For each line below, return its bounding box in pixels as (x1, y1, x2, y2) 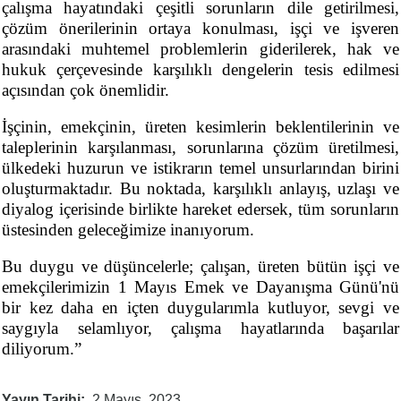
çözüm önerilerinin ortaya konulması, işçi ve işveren (2, 19, 399, 38)
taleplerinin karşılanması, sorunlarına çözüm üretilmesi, (2, 138, 399, 157)
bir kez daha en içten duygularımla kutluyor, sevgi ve (2, 298, 399, 317)
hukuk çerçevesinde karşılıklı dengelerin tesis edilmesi (2, 60, 399, 79)
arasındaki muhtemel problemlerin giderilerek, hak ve (2, 39, 399, 58)
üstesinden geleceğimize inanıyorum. (2, 220, 254, 239)
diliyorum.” (2, 339, 81, 358)
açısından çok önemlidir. (2, 81, 169, 99)
